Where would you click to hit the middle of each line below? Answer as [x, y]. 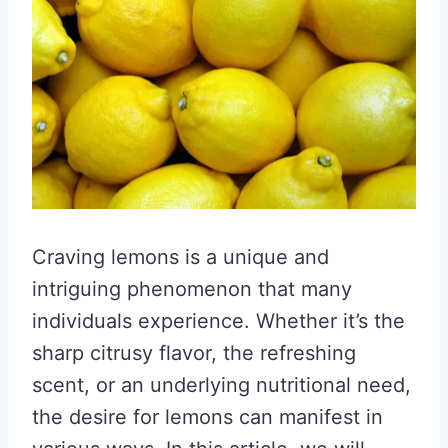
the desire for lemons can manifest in [207, 417]
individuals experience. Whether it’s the [218, 321]
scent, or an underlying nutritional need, [221, 385]
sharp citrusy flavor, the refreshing [194, 353]
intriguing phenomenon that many [192, 289]
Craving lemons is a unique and [180, 257]
